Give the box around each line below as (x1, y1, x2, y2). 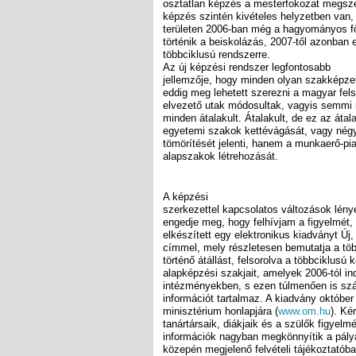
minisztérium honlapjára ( (163, 304, 278, 317)
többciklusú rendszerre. (163, 48, 270, 60)
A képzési (163, 190, 208, 203)
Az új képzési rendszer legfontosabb (163, 60, 331, 73)
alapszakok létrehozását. (163, 149, 278, 162)
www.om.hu (278, 304, 331, 317)
